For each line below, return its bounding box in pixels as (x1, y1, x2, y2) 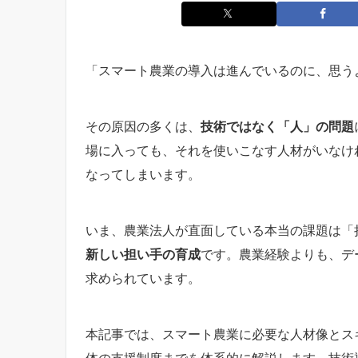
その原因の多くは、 (86, 117, 201, 134)
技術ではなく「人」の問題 (201, 117, 354, 134)
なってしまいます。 (86, 165, 201, 182)
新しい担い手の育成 (86, 245, 201, 262)
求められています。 (86, 269, 201, 286)
